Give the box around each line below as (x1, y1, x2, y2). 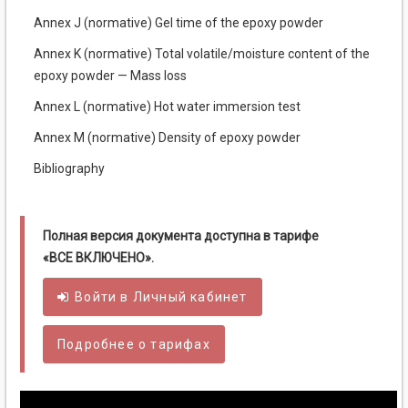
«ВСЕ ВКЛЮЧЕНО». (43, 250, 154, 266)
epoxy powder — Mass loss (34, 68, 187, 84)
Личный (132, 290, 188, 305)
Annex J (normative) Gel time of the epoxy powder (34, 15, 323, 31)
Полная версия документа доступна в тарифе (43, 229, 319, 244)
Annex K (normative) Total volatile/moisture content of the (34, 46, 370, 62)
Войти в (75, 290, 133, 305)
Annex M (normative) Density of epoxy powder (34, 130, 301, 146)
